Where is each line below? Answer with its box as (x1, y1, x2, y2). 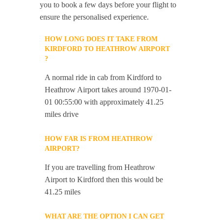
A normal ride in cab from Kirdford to (45, 73, 162, 82)
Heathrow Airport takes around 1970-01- (45, 85, 172, 94)
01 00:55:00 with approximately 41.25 (45, 98, 164, 107)
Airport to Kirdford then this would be (45, 175, 164, 184)
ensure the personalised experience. (40, 13, 149, 22)
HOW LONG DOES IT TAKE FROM (45, 35, 158, 43)
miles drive (45, 110, 79, 119)
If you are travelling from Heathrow (45, 163, 156, 172)
